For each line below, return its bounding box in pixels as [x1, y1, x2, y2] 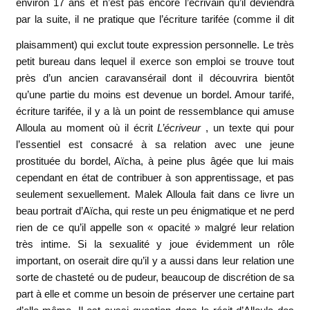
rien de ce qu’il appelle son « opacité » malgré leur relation [15, 221, 295, 234]
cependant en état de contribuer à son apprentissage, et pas [15, 172, 295, 184]
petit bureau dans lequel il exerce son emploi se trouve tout [15, 55, 295, 68]
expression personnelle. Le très [152, 39, 295, 51]
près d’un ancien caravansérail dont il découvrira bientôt [15, 72, 295, 84]
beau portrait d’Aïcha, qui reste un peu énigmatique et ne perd [15, 205, 295, 217]
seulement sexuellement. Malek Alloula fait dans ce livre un [15, 188, 295, 201]
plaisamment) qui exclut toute [15, 39, 152, 51]
